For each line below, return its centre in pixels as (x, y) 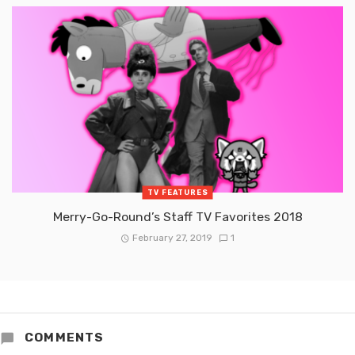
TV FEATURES (177, 192)
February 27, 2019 (173, 238)
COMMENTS (63, 338)
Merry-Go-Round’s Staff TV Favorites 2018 (177, 217)
